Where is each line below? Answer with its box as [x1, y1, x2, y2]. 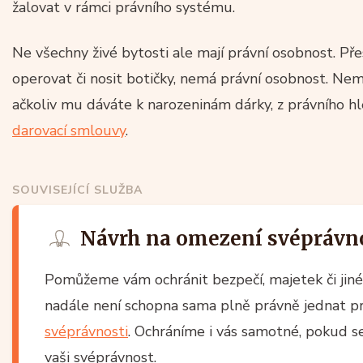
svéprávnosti [45, 321, 128, 341]
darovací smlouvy [12, 120, 126, 140]
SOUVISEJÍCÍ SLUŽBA [12, 181, 143, 198]
